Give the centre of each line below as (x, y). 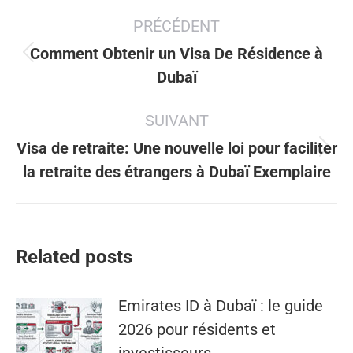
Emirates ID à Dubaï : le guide (221, 306)
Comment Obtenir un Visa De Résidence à (176, 54)
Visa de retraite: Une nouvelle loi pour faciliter (176, 149)
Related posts (74, 257)
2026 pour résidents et (197, 330)
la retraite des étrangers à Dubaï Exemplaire (176, 172)
